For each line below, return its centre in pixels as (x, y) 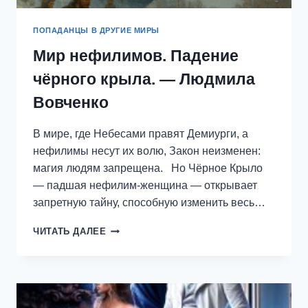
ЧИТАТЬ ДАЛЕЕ (70, 232)
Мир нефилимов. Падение (136, 56)
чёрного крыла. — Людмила (144, 79)
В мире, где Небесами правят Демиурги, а (141, 134)
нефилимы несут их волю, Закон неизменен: (147, 151)
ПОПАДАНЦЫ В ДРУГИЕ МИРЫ (96, 31)
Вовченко (71, 103)
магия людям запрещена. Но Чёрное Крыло (148, 168)
